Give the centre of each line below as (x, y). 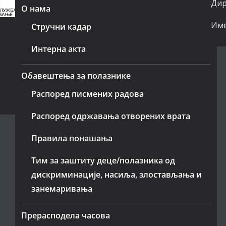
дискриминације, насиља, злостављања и (117, 175)
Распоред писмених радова (88, 94)
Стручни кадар (62, 27)
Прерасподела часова (66, 215)
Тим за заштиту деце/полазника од (103, 160)
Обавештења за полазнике (76, 76)
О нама (36, 9)
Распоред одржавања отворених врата (111, 116)
